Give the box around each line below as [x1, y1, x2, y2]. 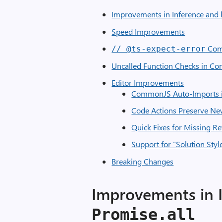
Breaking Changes [111, 156, 174, 166]
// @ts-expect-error [111, 44, 206, 54]
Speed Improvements [111, 26, 185, 37]
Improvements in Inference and [111, 9, 221, 19]
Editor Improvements [111, 77, 184, 88]
